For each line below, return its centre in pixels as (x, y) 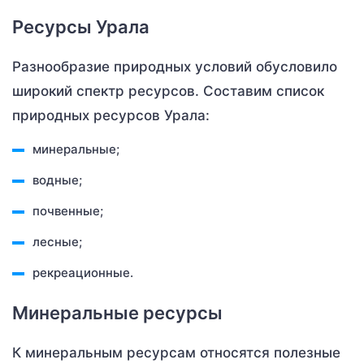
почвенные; (68, 210)
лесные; (57, 241)
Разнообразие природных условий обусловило (175, 66)
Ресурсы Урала (81, 26)
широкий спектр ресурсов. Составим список (168, 91)
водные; (57, 180)
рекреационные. (83, 272)
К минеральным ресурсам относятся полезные (176, 352)
